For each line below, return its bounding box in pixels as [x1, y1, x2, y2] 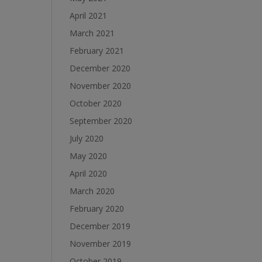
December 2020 [70, 63, 131, 74]
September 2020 [70, 115, 133, 126]
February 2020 [70, 203, 125, 214]
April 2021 [70, 10, 108, 21]
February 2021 [70, 45, 125, 56]
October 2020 [70, 98, 122, 109]
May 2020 [70, 150, 108, 161]
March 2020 [70, 185, 115, 196]
